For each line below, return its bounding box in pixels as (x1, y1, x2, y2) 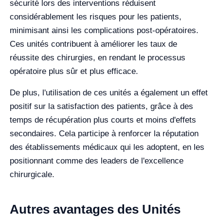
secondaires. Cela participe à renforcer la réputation (10, 129, 199, 138)
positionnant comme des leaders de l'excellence (10, 156, 183, 165)
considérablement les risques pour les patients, (10, 12, 182, 21)
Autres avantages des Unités (10, 202, 181, 217)
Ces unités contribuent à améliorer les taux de (10, 39, 177, 49)
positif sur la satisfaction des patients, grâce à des (10, 102, 193, 111)
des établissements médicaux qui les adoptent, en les (10, 143, 204, 152)
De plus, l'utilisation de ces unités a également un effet (10, 88, 208, 97)
